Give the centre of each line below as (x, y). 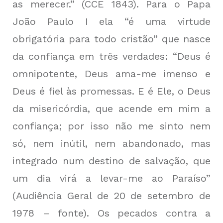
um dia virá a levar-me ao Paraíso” (111, 178)
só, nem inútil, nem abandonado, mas (111, 144)
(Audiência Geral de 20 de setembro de (111, 196)
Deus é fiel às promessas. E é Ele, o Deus (111, 91)
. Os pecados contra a (149, 213)
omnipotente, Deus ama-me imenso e (111, 74)
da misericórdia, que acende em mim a (111, 109)
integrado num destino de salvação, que (111, 161)
